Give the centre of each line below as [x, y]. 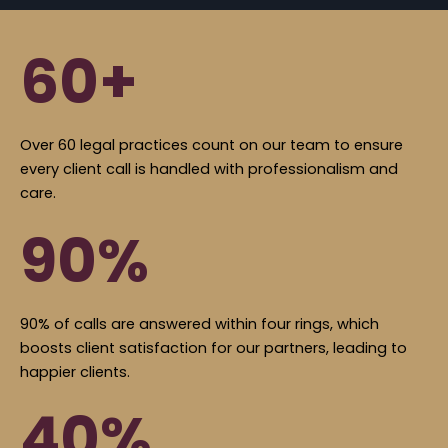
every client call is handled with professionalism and [209, 169]
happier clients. [75, 372]
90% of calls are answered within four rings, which [199, 324]
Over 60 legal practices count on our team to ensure [211, 145]
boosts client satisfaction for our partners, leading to [213, 348]
